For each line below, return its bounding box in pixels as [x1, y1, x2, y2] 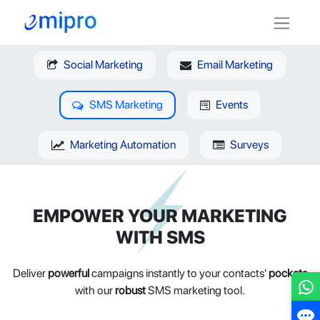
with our [75, 283, 115, 297]
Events [216, 97, 248, 111]
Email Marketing [197, 57, 273, 71]
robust [115, 283, 146, 297]
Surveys [230, 137, 269, 151]
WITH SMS [115, 226, 205, 248]
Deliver [13, 266, 48, 280]
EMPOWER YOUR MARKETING [33, 204, 287, 226]
